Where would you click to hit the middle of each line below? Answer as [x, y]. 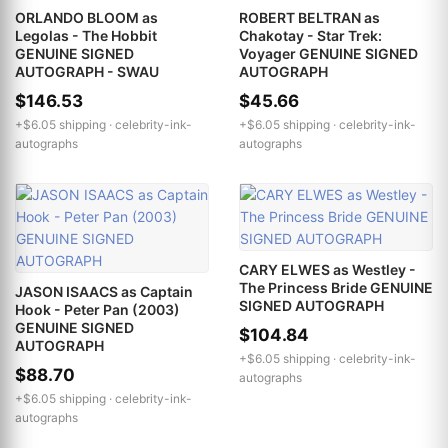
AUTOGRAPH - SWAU [87, 71]
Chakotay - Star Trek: [310, 35]
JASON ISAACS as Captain [104, 291]
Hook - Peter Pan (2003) [97, 309]
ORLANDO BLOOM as [86, 17]
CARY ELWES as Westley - [327, 269]
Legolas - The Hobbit [86, 35]
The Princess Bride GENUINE [336, 287]
